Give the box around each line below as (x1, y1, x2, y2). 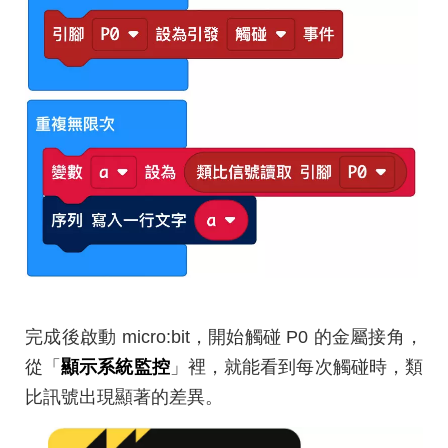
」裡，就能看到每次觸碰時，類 (169, 356, 424, 377)
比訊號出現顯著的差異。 (25, 386, 223, 407)
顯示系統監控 (61, 356, 170, 377)
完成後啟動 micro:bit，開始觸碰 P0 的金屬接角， (25, 326, 423, 347)
